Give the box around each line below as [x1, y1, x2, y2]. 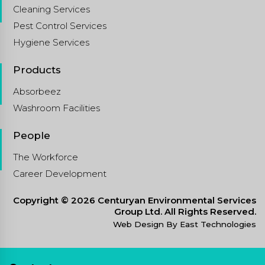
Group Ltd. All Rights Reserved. [114, 205, 256, 217]
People [13, 129, 50, 141]
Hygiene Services [13, 36, 89, 48]
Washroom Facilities [13, 102, 100, 114]
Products [13, 63, 61, 76]
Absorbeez [13, 85, 61, 97]
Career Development [13, 167, 106, 179]
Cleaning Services [13, 3, 90, 15]
